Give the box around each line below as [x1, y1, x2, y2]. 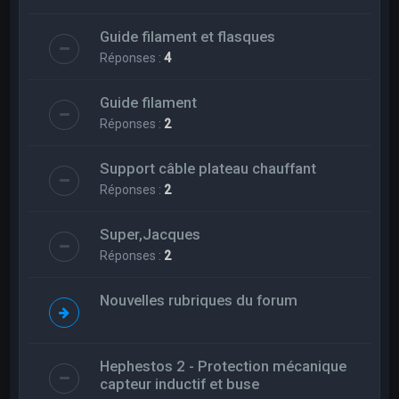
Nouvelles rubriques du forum [100, 290, 298, 309]
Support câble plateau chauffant [100, 159, 317, 177]
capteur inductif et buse [100, 374, 260, 393]
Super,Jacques [100, 224, 201, 243]
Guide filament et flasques [100, 27, 276, 45]
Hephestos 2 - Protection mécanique [100, 356, 347, 375]
